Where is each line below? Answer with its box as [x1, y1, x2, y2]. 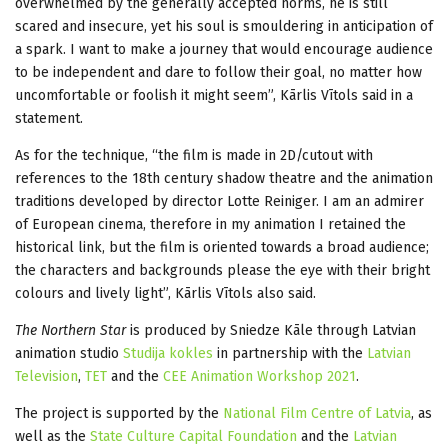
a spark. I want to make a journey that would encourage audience [15, 40, 433, 58]
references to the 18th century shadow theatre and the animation [15, 169, 433, 187]
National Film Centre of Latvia [223, 404, 411, 422]
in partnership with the [213, 344, 367, 362]
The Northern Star [15, 321, 126, 339]
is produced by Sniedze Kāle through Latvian [126, 321, 416, 339]
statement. [15, 109, 83, 127]
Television [15, 367, 78, 385]
